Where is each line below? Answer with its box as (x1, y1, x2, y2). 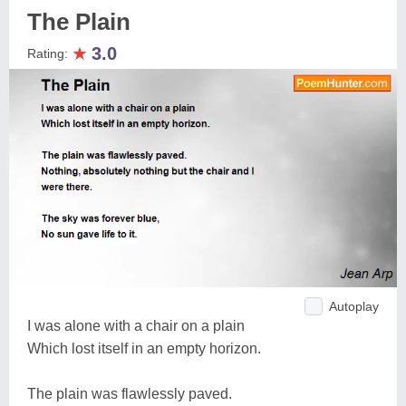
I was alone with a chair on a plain (27, 317, 245, 333)
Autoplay (329, 298, 379, 314)
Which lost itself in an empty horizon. (27, 340, 261, 356)
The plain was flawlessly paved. (27, 385, 232, 401)
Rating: (27, 46, 72, 61)
